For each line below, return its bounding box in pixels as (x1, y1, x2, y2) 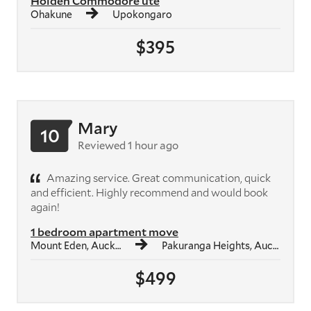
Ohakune (31, 7, 72, 21)
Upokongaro (112, 7, 172, 21)
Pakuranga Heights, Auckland (162, 238, 274, 252)
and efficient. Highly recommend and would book (31, 185, 268, 199)
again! (31, 199, 60, 214)
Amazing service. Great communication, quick (44, 170, 271, 185)
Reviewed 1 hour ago (78, 137, 178, 152)
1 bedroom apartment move (31, 224, 178, 239)
